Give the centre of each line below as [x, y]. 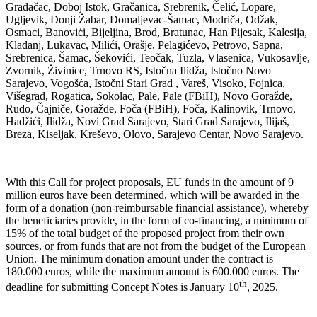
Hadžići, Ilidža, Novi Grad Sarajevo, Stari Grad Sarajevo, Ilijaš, [148, 121]
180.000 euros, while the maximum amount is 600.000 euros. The [152, 271]
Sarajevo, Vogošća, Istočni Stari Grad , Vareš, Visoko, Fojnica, [145, 83]
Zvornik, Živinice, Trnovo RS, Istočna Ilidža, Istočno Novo [138, 70]
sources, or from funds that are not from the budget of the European [156, 246]
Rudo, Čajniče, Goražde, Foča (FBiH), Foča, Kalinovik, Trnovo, [151, 108]
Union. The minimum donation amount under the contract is [139, 258]
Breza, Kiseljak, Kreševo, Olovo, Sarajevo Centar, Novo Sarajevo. [155, 134]
